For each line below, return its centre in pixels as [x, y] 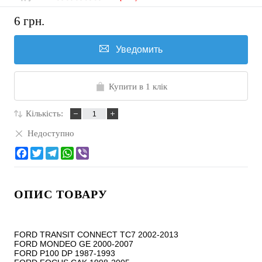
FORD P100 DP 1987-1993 [65, 254]
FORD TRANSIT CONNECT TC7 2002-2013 [96, 235]
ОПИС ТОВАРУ [61, 194]
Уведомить [139, 50]
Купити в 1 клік [138, 87]
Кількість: [44, 114]
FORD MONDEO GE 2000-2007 [74, 244]
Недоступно [51, 133]
